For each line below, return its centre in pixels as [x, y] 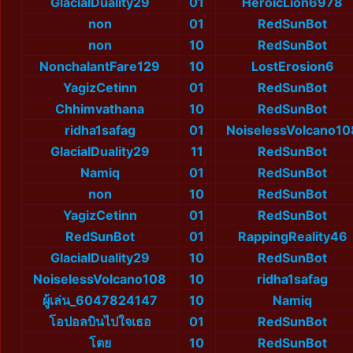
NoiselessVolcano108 [100, 279]
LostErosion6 [292, 67]
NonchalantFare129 [100, 67]
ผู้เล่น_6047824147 [100, 301]
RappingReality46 [292, 237]
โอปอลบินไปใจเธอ [100, 322]
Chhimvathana [100, 109]
